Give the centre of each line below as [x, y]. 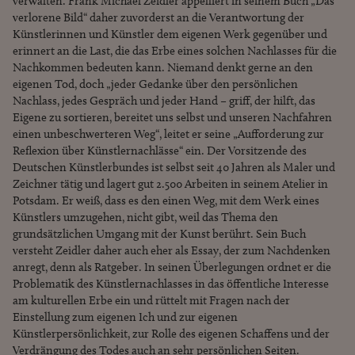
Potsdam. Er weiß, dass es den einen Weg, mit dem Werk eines [166, 200]
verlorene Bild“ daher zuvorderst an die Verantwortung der [158, 17]
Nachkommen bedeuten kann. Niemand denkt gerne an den [163, 67]
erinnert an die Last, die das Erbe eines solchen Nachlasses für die [175, 50]
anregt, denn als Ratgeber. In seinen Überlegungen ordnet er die [172, 267]
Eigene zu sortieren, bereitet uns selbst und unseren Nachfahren [172, 117]
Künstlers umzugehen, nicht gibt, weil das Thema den [145, 217]
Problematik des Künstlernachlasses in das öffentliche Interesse [171, 283]
